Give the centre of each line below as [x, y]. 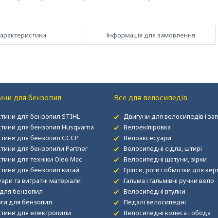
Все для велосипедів [150, 97]
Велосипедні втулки [154, 191]
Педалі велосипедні [154, 202]
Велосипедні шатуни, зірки [165, 159]
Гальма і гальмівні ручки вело [169, 181]
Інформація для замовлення [151, 35]
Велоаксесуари [147, 138]
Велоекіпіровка [147, 127]
